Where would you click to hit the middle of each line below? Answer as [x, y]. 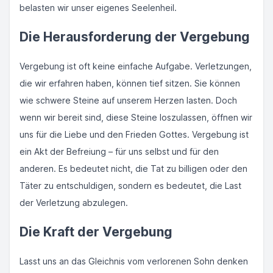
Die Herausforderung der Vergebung [135, 37]
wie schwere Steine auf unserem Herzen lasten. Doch [128, 100]
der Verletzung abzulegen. [74, 203]
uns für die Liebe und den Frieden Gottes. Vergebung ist [134, 134]
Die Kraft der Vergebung [96, 232]
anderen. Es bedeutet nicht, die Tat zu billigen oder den [133, 168]
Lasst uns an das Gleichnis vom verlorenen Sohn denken [134, 261]
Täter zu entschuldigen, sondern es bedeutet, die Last [130, 186]
